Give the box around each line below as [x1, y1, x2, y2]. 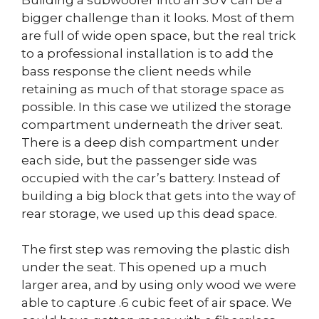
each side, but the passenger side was [21, 152, 257, 167]
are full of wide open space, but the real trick [21, 28, 296, 43]
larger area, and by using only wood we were [21, 278, 296, 292]
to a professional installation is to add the [21, 46, 273, 61]
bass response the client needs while [21, 63, 251, 78]
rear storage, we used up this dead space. [21, 206, 277, 221]
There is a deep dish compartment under [21, 135, 279, 150]
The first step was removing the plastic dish [21, 242, 291, 256]
